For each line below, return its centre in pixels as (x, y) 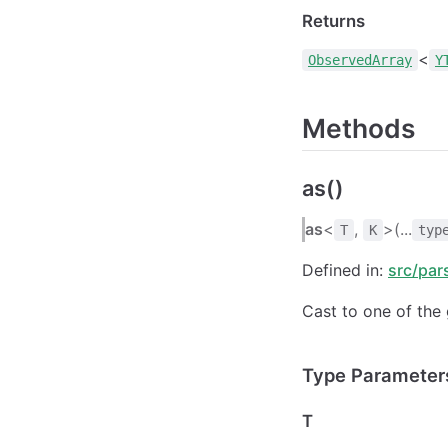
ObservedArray (360, 59)
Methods (358, 127)
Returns (333, 20)
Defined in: (345, 269)
